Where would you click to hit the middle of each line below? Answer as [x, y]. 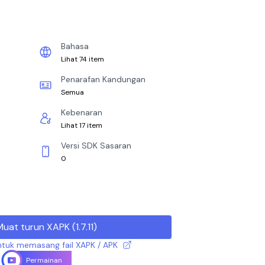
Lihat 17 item [82, 125]
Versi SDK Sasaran [96, 146]
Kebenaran [82, 112]
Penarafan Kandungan [103, 79]
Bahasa [75, 46]
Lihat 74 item [83, 59]
